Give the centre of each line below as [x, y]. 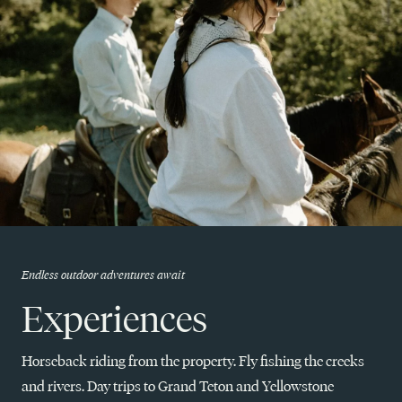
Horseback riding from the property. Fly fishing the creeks [193, 361]
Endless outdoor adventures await [103, 275]
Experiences [114, 319]
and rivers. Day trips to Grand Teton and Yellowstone [178, 386]
